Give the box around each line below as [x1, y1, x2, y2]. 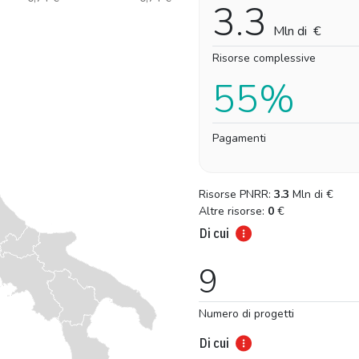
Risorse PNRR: [199, 187, 274, 203]
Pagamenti [212, 131, 266, 147]
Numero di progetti [199, 306, 294, 322]
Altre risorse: [199, 204, 268, 220]
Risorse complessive [212, 50, 316, 67]
